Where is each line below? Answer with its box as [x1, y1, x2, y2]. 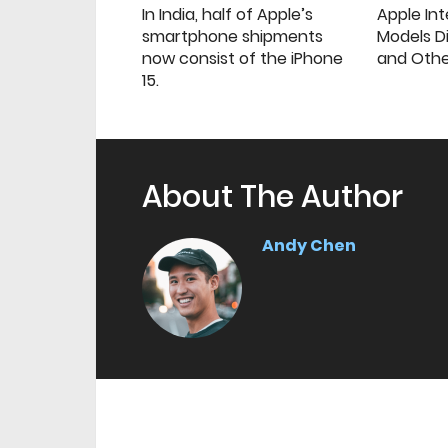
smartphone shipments [142, 25, 323, 49]
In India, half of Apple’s [142, 3, 313, 27]
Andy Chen [262, 234, 356, 258]
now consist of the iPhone [142, 47, 343, 71]
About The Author [142, 176, 403, 219]
